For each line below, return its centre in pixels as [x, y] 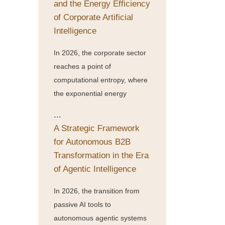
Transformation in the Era [101, 155]
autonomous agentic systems [100, 218]
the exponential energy [90, 93]
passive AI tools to [82, 204]
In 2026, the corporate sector [100, 52]
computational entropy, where [101, 80]
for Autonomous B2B [92, 142]
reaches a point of [82, 66]
